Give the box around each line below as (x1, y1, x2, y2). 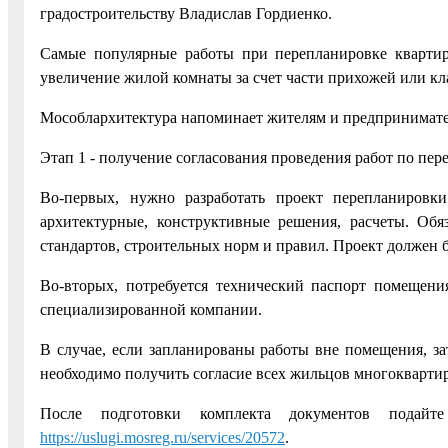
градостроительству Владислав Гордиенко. (40, 4, 332, 22)
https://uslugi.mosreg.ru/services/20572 (40, 428, 285, 446)
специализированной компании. (40, 300, 262, 318)
